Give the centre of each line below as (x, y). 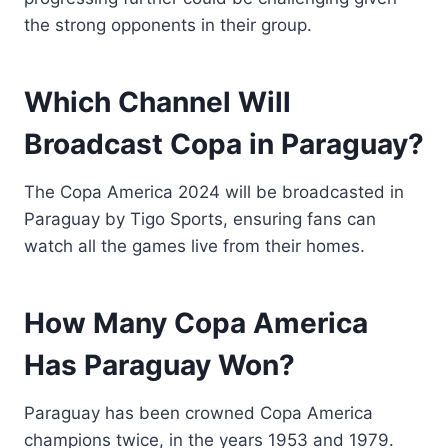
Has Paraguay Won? (159, 364)
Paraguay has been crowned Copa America (198, 412)
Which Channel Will (157, 101)
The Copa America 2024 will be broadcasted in (214, 191)
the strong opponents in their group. (168, 24)
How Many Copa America (196, 322)
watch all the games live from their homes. (194, 245)
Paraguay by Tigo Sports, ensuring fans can (200, 218)
